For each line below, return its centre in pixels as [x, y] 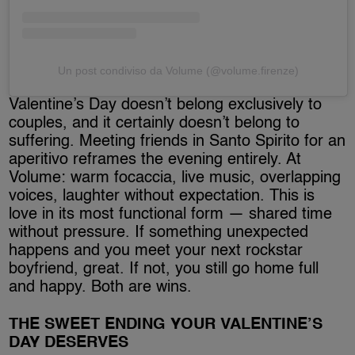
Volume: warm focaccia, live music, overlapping [175, 179]
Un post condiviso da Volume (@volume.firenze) [178, 71]
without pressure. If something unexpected [159, 233]
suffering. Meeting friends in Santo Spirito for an [177, 142]
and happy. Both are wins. [101, 288]
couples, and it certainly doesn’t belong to [155, 124]
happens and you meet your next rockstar [156, 252]
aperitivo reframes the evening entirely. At [155, 160]
